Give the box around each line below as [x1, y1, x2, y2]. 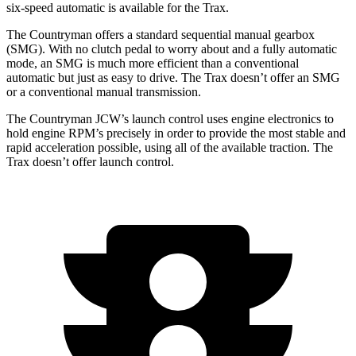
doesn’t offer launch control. [29, 154, 174, 168]
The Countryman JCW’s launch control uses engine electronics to [6, 111, 334, 126]
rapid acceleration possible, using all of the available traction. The [6, 140, 333, 154]
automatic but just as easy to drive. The [6, 70, 204, 84]
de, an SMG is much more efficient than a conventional [22, 56, 299, 70]
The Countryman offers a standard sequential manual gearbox [6, 27, 315, 41]
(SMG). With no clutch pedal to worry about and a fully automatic [6, 41, 337, 56]
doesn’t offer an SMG [227, 70, 340, 84]
